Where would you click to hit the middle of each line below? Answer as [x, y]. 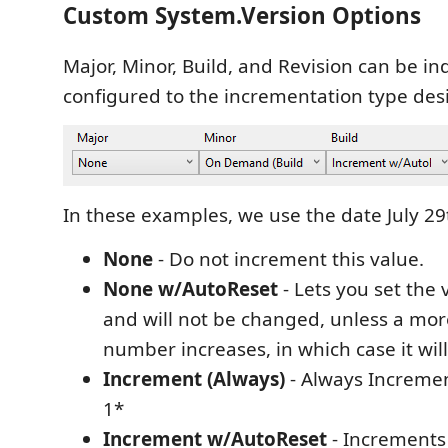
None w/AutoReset [190, 288]
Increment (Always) [194, 378]
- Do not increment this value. [288, 258]
